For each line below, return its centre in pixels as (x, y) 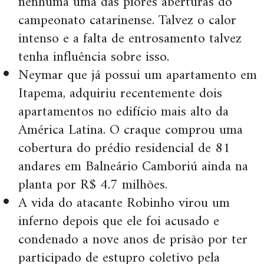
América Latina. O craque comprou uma (131, 131)
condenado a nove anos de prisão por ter (133, 240)
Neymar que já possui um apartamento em (138, 76)
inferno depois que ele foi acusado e (119, 222)
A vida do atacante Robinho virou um (124, 204)
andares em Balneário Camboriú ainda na (133, 167)
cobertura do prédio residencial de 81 (124, 149)
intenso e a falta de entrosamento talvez (130, 39)
